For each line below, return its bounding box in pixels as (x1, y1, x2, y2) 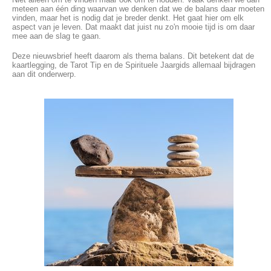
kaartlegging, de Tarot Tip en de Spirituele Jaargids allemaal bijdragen (12, 60, 255, 70)
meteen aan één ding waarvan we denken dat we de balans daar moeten (12, 4, 264, 14)
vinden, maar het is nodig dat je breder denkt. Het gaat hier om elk (12, 13, 244, 23)
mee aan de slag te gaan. (12, 31, 101, 41)
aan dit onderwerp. (12, 70, 76, 79)
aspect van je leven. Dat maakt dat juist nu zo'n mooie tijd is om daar (12, 22, 255, 32)
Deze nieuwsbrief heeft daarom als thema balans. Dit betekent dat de (12, 51, 254, 61)
